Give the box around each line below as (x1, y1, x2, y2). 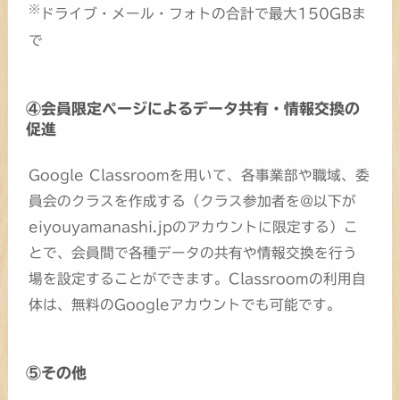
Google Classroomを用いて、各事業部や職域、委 (29, 167, 371, 182)
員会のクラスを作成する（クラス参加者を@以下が (29, 193, 357, 208)
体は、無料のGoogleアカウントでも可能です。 (29, 296, 342, 312)
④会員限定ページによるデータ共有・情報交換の (25, 101, 360, 117)
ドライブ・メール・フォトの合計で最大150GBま (40, 6, 367, 21)
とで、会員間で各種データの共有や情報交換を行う (29, 245, 358, 260)
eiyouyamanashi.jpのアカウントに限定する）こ (29, 219, 359, 234)
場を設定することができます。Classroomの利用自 (29, 271, 367, 286)
